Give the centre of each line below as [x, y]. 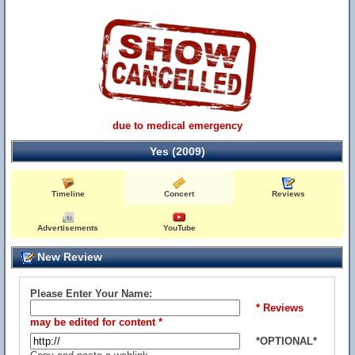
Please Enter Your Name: [91, 294]
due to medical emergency [177, 126]
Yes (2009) [177, 151]
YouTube [179, 228]
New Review [68, 257]
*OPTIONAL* [286, 341]
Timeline [68, 194]
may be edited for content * [96, 322]
